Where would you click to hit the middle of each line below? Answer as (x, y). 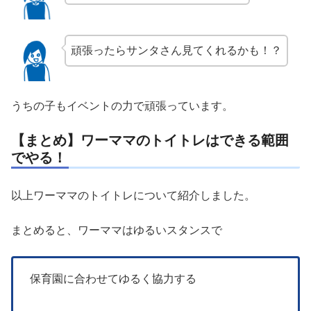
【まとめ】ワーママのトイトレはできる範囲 (150, 140)
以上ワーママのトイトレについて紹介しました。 (133, 195)
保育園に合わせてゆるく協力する (113, 278)
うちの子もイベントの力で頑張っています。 (122, 106)
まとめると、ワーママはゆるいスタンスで (117, 230)
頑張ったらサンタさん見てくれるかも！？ (176, 51)
